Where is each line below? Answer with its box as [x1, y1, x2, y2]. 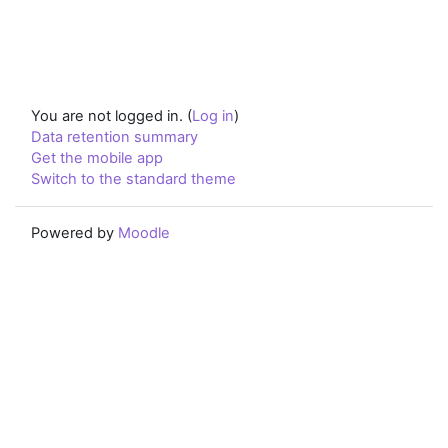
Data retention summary [31, 128, 198, 146]
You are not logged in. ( [31, 107, 192, 125]
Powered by [31, 224, 118, 242]
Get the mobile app [31, 149, 163, 167]
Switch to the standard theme [31, 170, 236, 188]
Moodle [118, 224, 170, 242]
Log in [192, 107, 234, 125]
